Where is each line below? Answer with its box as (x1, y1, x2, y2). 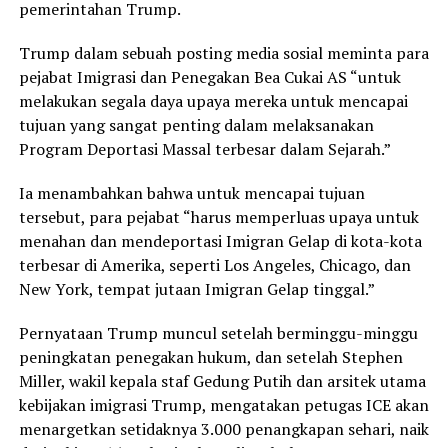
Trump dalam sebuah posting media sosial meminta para (18, 41, 429, 64)
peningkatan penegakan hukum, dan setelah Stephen (18, 345, 403, 368)
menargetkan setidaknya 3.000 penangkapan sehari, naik (18, 417, 429, 440)
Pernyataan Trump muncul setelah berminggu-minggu (18, 321, 418, 344)
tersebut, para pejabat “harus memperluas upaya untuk (18, 205, 419, 228)
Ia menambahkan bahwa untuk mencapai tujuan (18, 181, 365, 204)
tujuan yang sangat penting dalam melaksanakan (18, 113, 374, 136)
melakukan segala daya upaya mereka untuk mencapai (18, 89, 408, 112)
